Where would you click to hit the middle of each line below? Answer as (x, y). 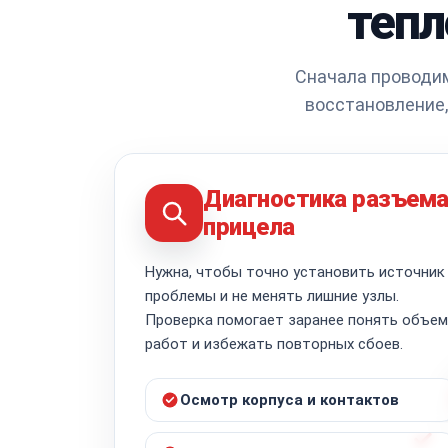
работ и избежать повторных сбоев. (274, 343)
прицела (249, 226)
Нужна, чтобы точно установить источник (295, 271)
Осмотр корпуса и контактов (289, 399)
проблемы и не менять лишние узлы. (272, 295)
